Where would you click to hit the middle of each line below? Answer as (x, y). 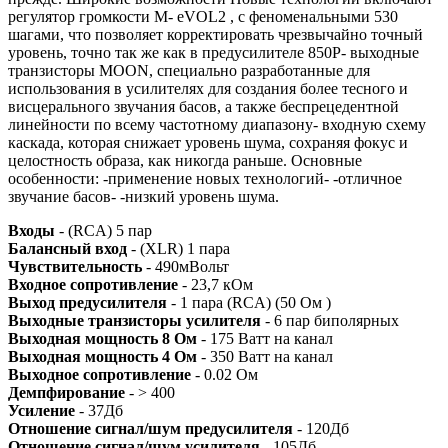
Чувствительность (77, 266)
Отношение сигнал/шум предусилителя (150, 428)
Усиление (41, 410)
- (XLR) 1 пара (178, 248)
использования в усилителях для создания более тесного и (208, 88)
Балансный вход (67, 248)
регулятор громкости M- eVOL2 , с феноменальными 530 (203, 16)
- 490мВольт (187, 266)
